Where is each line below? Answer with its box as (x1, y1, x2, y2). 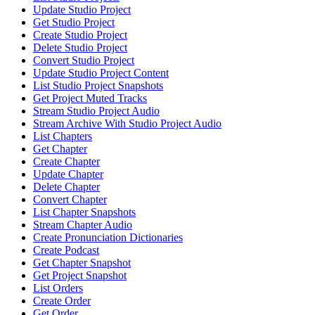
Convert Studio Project (33, 53, 134, 66)
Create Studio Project (33, 28, 127, 41)
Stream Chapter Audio (33, 218, 132, 231)
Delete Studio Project (33, 41, 127, 53)
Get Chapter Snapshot (33, 256, 131, 269)
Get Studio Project (33, 15, 115, 28)
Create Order (33, 294, 91, 307)
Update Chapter (33, 167, 103, 180)
